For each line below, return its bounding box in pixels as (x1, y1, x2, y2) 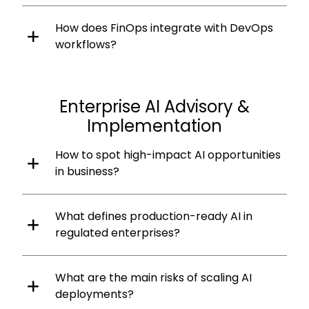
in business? (55, 163, 119, 179)
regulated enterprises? (55, 224, 180, 241)
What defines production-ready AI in (55, 208, 252, 224)
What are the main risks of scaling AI (55, 269, 252, 286)
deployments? (55, 286, 134, 302)
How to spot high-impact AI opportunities (55, 146, 281, 163)
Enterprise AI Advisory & (59, 94, 250, 118)
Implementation (87, 114, 222, 137)
